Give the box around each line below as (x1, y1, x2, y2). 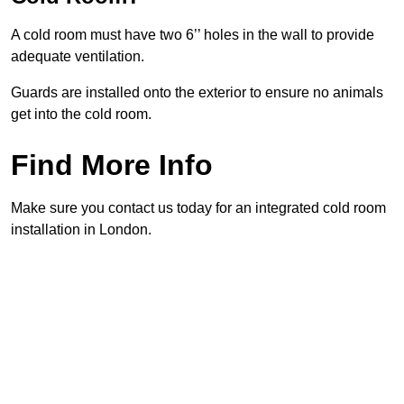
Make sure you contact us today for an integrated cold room (11, 200, 386, 216)
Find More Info (11, 149, 213, 182)
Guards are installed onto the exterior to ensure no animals (11, 85, 383, 101)
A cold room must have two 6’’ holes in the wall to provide (11, 27, 374, 43)
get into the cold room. (11, 106, 151, 123)
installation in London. (11, 222, 151, 238)
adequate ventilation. (11, 49, 144, 65)
